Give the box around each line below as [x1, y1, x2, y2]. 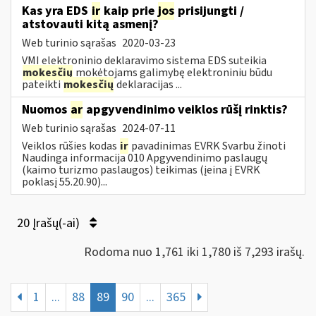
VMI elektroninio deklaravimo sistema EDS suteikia [22, 52, 267, 68]
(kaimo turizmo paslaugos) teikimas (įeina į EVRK [22, 162, 260, 178]
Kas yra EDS [22, 1, 91, 20]
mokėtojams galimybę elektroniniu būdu [73, 64, 272, 80]
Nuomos [22, 100, 70, 119]
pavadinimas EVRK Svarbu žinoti [129, 138, 286, 154]
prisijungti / [175, 1, 244, 20]
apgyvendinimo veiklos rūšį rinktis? [83, 100, 288, 119]
